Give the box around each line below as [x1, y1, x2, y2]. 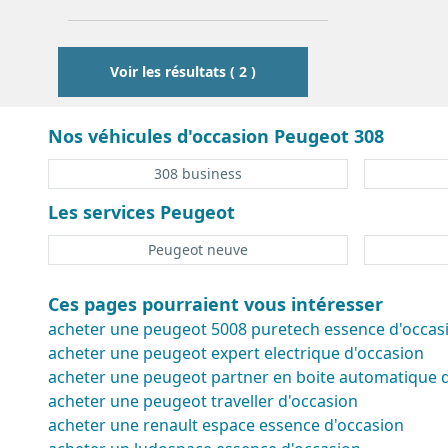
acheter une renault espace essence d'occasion [48, 413, 404, 436]
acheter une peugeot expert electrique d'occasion [48, 341, 424, 364]
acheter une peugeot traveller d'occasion [48, 389, 358, 412]
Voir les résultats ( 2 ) [110, 62, 256, 82]
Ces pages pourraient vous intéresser [48, 291, 383, 316]
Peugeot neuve [148, 239, 248, 259]
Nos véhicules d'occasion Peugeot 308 [48, 123, 384, 148]
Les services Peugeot [48, 199, 235, 224]
